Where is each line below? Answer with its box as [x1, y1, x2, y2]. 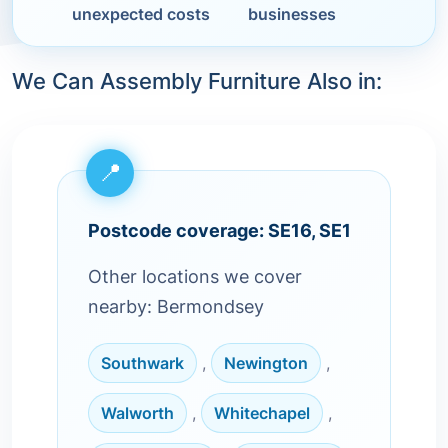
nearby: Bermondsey [88, 296, 264, 317]
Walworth [101, 403, 174, 423]
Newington [224, 353, 308, 373]
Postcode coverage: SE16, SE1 [88, 220, 351, 241]
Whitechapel [214, 403, 310, 423]
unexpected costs [72, 4, 210, 24]
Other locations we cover [88, 266, 302, 287]
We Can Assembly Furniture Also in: [12, 68, 382, 94]
